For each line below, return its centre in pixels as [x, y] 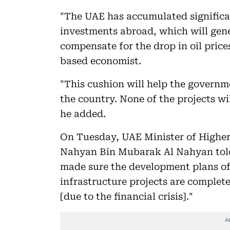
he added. [83, 114]
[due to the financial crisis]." [127, 196]
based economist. [101, 61]
